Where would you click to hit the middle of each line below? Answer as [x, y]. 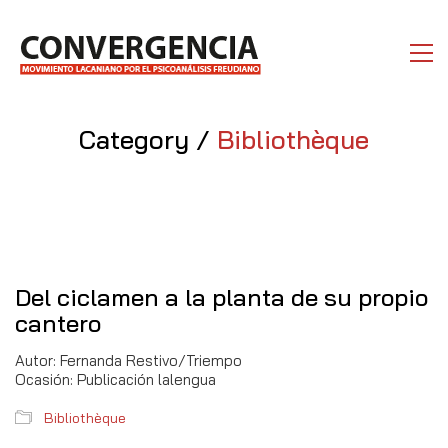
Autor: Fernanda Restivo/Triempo [128, 360]
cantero [58, 323]
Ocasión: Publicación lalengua [115, 379]
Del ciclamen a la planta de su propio [221, 297]
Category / [148, 139]
